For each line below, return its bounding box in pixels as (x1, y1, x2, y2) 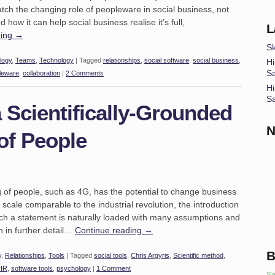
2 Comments (66, 69, 104, 77)
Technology (39, 56, 74, 64)
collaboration (23, 69, 60, 77)
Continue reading (75, 225, 144, 235)
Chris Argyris (131, 252, 169, 259)
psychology (56, 265, 91, 272)
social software (144, 56, 189, 64)
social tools (94, 252, 127, 259)
